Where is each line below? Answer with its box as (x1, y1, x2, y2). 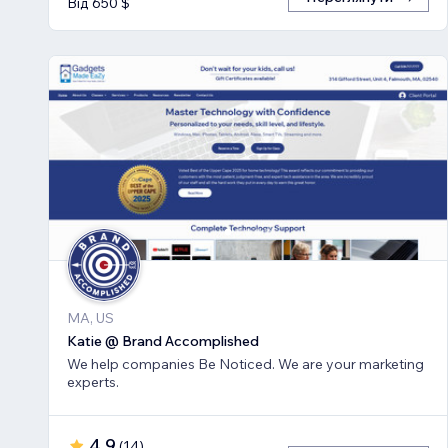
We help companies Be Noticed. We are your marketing (67, 355, 424, 374)
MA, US (67, 309, 114, 328)
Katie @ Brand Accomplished (67, 332, 259, 351)
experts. (67, 373, 119, 392)
